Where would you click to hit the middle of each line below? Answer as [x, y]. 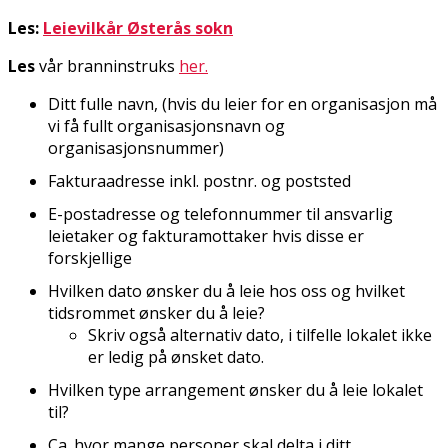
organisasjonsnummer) [136, 147]
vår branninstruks [109, 65]
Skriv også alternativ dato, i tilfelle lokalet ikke [260, 334]
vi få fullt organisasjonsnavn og [166, 125]
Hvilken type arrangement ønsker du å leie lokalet [235, 389]
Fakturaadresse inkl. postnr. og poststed [199, 180]
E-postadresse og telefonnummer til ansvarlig [220, 213]
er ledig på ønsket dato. [176, 356]
